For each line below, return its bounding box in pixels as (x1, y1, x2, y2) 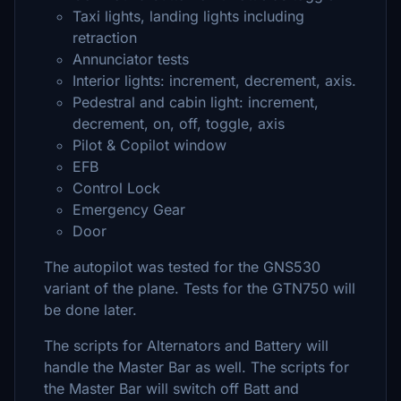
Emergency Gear (73, 200, 185, 218)
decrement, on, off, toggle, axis (73, 115, 285, 132)
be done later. (44, 301, 137, 319)
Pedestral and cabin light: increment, (73, 93, 319, 111)
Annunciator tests (73, 50, 189, 68)
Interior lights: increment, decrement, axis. (73, 72, 356, 90)
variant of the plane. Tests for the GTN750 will (44, 279, 355, 297)
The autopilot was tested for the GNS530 (44, 258, 320, 276)
